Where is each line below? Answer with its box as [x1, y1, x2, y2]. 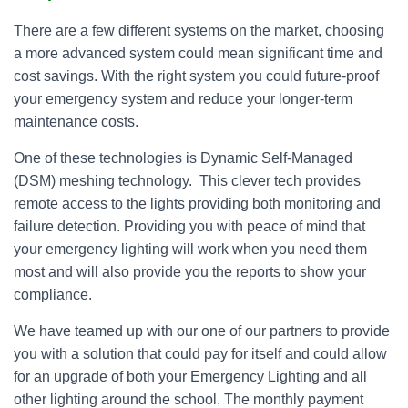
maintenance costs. [14, 114, 138, 129]
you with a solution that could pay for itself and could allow [14, 346, 387, 362]
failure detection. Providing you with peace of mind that [14, 219, 365, 234]
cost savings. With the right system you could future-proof [14, 68, 379, 84]
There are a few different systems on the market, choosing [14, 23, 384, 38]
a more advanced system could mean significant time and [14, 46, 382, 61]
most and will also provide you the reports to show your [14, 264, 366, 280]
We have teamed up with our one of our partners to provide [14, 323, 390, 339]
